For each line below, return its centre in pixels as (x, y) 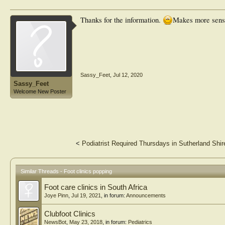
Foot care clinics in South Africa (96, 187)
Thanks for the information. (122, 20)
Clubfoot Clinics (70, 214)
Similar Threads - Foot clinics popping (66, 171)
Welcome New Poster (40, 91)
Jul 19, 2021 (86, 195)
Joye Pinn (56, 195)
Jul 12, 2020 (128, 75)
